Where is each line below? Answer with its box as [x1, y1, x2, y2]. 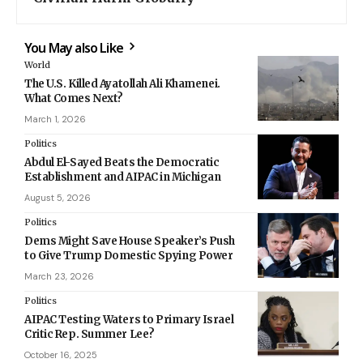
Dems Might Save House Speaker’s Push [24, 233, 235, 248]
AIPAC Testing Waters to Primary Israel [24, 312, 234, 327]
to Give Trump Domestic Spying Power [24, 248, 233, 263]
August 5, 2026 [24, 191, 91, 203]
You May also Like [24, 38, 126, 57]
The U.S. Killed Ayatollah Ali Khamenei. [24, 76, 220, 91]
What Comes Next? [24, 91, 123, 105]
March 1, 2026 [24, 113, 86, 125]
